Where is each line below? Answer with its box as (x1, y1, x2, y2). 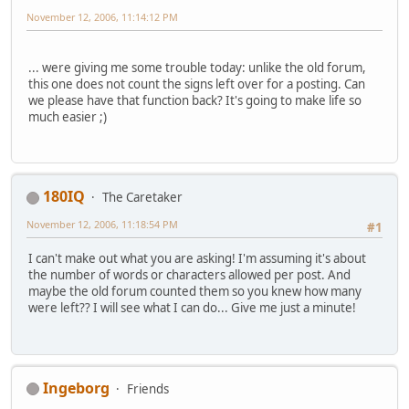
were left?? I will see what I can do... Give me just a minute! (28, 299, 356, 317)
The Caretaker (102, 189, 183, 206)
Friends (127, 380, 169, 397)
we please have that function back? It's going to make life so (28, 91, 362, 109)
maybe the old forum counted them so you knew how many (28, 283, 362, 300)
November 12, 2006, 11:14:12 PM (26, 9, 178, 24)
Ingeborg (43, 377, 110, 398)
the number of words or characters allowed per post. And (28, 267, 351, 284)
